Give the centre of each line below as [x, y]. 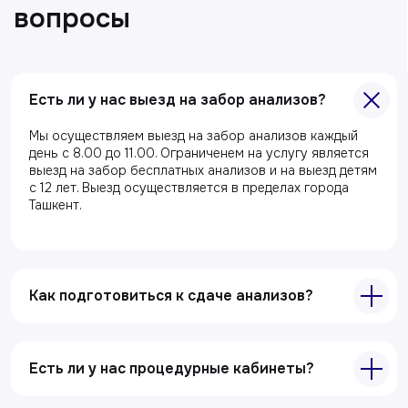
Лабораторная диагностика [164, 347]
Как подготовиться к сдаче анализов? [171, 295]
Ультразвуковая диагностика [164, 376]
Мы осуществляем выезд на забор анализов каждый [194, 135]
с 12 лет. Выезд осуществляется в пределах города [189, 187]
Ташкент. [56, 204]
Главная [164, 145]
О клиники [164, 177]
